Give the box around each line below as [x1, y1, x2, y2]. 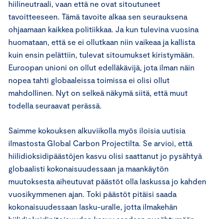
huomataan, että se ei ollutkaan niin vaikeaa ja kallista [8, 37, 195, 46]
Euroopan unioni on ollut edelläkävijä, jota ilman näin [8, 62, 195, 72]
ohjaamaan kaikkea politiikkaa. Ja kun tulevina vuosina [8, 24, 198, 34]
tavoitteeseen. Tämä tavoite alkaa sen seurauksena [8, 11, 187, 21]
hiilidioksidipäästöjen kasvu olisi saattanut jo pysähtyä [8, 151, 202, 160]
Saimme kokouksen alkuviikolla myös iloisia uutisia [8, 125, 185, 135]
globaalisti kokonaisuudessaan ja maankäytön [8, 163, 169, 173]
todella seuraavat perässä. [8, 100, 102, 110]
